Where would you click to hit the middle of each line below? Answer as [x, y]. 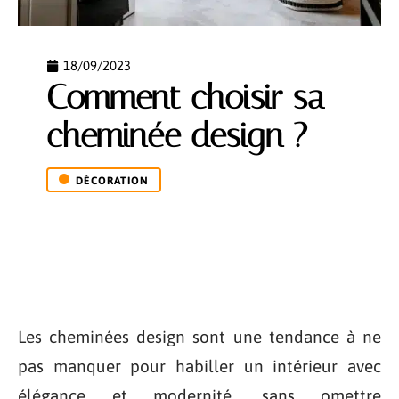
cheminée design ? [177, 136]
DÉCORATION [112, 181]
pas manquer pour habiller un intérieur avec [199, 366]
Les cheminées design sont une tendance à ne [199, 337]
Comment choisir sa [186, 98]
